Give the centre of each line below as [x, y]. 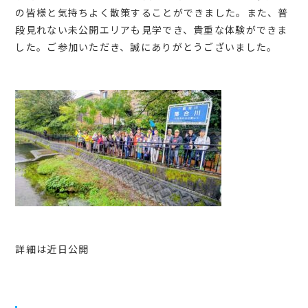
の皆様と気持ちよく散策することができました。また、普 [152, 12]
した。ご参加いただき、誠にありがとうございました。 [146, 46]
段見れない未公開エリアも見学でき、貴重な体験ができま [152, 29]
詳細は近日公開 [52, 249]
